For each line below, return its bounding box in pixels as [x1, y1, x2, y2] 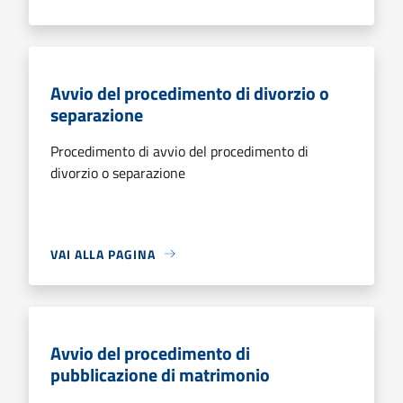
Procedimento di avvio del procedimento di [50, 139, 309, 162]
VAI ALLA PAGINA [50, 244, 156, 264]
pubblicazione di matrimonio [50, 360, 270, 389]
